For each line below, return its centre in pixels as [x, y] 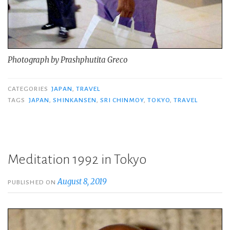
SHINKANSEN [75, 100]
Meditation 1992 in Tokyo [77, 160]
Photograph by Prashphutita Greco [68, 60]
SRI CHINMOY [122, 100]
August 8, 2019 [82, 182]
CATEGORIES [29, 89]
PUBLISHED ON [33, 183]
